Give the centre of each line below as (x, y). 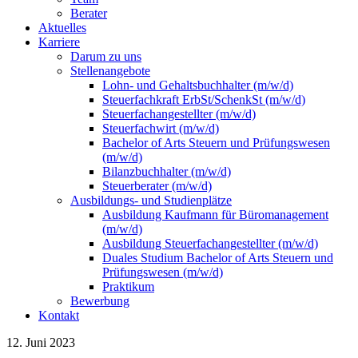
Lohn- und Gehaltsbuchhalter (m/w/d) (198, 85)
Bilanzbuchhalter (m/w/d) (167, 171)
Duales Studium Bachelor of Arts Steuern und (218, 258)
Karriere (59, 42)
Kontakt (59, 315)
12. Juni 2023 (41, 342)
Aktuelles (62, 28)
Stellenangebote (110, 71)
